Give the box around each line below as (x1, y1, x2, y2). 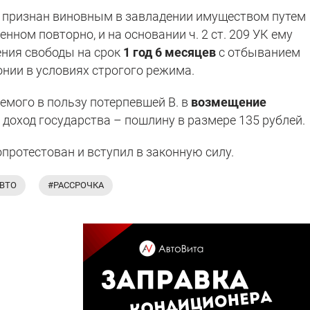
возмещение (191, 94, 267, 109)
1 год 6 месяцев (123, 44, 217, 60)
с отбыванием (216, 44, 301, 60)
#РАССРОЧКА (48, 179, 104, 190)
